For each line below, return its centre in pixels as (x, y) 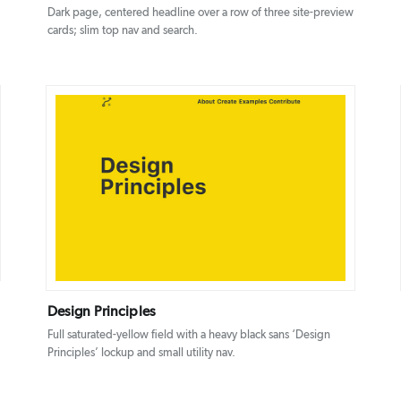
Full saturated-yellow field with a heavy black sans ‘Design (188, 335)
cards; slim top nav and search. (122, 30)
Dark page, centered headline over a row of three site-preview (200, 13)
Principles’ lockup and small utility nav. (141, 353)
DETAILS (175, 189)
